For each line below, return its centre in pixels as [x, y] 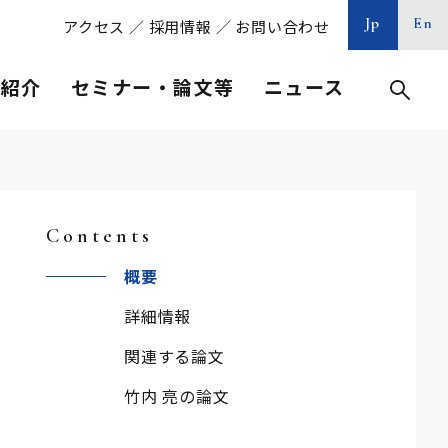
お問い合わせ [282, 26]
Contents [99, 236]
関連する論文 [174, 356]
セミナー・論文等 [152, 86]
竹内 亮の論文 [177, 396]
